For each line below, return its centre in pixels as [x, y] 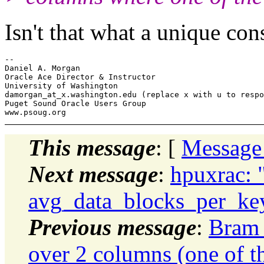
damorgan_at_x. [38, 94]
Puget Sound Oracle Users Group [75, 103]
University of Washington [61, 85]
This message [92, 147]
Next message [93, 174]
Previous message [112, 227]
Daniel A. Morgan [42, 68]
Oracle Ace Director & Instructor [80, 77]
